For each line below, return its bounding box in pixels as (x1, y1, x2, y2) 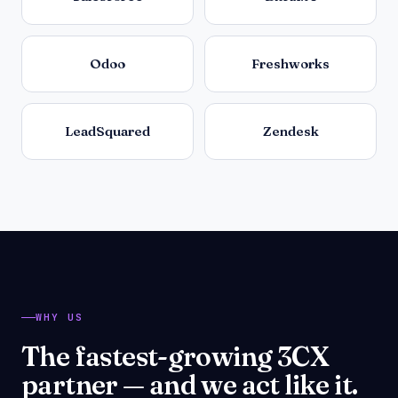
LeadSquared (65, 122, 150, 139)
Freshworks (251, 54, 330, 72)
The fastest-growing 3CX (21, 339, 330, 373)
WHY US (36, 311, 84, 323)
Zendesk (262, 122, 319, 139)
